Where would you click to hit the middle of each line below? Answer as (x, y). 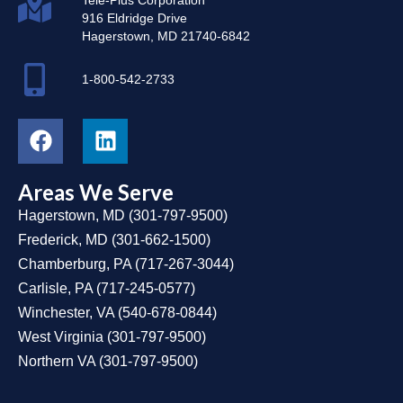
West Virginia (61, 336)
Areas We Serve (96, 192)
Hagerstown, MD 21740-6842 (166, 36)
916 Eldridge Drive (135, 18)
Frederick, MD (63, 239)
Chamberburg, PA (75, 264)
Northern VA (57, 361)
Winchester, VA (66, 312)
